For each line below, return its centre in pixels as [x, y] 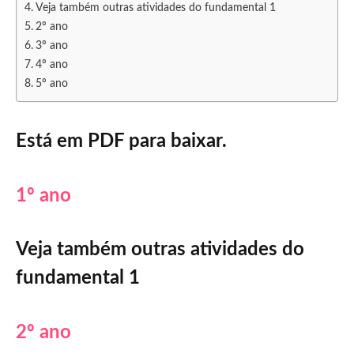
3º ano [51, 46]
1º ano [43, 196]
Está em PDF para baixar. [121, 142]
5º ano [51, 84]
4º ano [51, 65]
